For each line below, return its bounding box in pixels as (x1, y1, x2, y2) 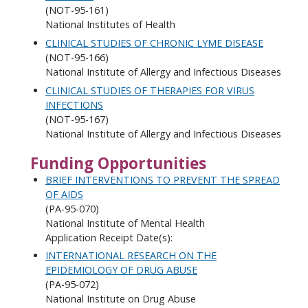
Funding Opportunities (30, 152, 206, 174)
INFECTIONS (45, 98, 103, 111)
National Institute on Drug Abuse (45, 292, 196, 306)
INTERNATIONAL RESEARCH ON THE (45, 249, 217, 263)
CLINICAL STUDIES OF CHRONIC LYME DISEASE (45, 36, 263, 50)
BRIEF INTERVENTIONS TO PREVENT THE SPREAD (45, 173, 280, 186)
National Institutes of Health (45, 18, 175, 32)
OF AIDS (45, 187, 83, 201)
